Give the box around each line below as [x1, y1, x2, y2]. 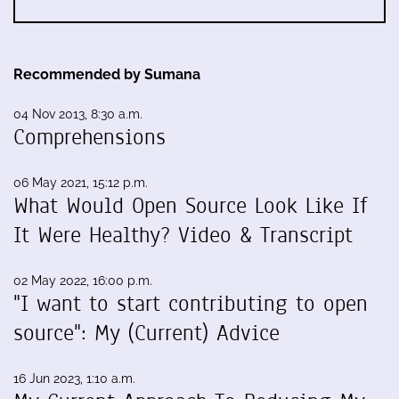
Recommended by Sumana [13, 66, 200, 83]
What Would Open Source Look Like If [13, 191, 368, 221]
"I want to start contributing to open [13, 289, 368, 319]
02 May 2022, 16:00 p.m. [13, 273, 152, 288]
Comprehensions [13, 122, 166, 152]
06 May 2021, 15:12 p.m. [13, 175, 148, 190]
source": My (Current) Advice [13, 318, 280, 348]
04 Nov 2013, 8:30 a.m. [13, 107, 142, 121]
